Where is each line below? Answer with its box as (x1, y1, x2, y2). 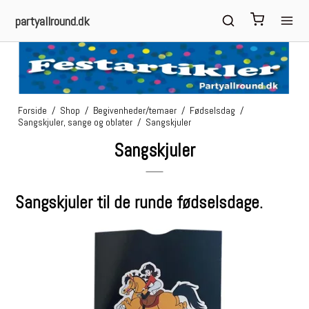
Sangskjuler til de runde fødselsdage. (15, 192, 263, 213)
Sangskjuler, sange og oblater (17, 116, 132, 128)
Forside (17, 104, 47, 117)
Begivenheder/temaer (92, 104, 177, 117)
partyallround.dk (15, 12, 90, 29)
